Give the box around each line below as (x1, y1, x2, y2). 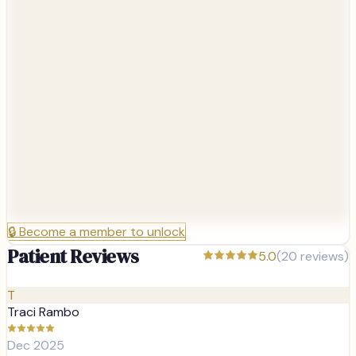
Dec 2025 (7, 336, 64, 354)
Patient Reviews (7, 242, 139, 269)
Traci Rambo (7, 303, 79, 320)
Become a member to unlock (19, 222, 185, 240)
